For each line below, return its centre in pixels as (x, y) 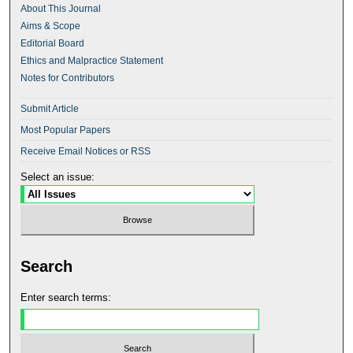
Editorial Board (53, 44)
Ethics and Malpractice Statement (92, 61)
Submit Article (50, 109)
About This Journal (61, 9)
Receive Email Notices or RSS (86, 152)
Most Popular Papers (66, 130)
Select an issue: (58, 177)
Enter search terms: (66, 298)
